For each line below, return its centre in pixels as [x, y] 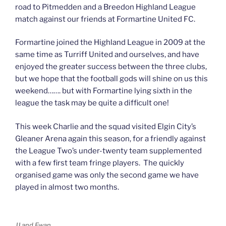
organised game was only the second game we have [107, 175]
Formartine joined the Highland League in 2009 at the [110, 43]
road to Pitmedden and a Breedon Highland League [105, 7]
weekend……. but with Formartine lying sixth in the [104, 91]
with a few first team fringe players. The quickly [100, 163]
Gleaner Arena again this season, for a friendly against [110, 138]
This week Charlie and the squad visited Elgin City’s [106, 126]
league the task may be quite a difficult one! [92, 103]
